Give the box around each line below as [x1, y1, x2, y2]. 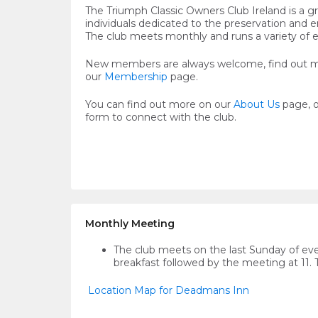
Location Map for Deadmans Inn [88, 284, 249, 297]
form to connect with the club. [85, 111, 236, 124]
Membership [104, 70, 168, 83]
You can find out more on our [85, 98, 234, 111]
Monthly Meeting [85, 217, 175, 230]
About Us [234, 98, 280, 111]
